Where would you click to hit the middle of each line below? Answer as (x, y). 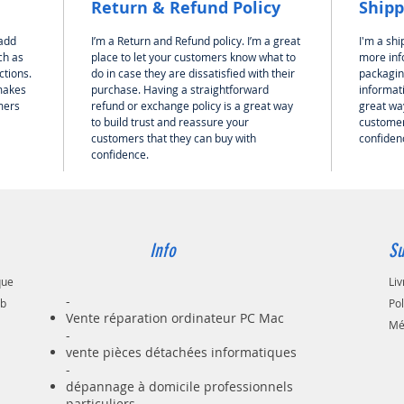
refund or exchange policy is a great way (192, 106)
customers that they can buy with (174, 138)
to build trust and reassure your (170, 122)
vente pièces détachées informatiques (181, 353)
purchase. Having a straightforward (180, 90)
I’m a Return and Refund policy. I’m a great (196, 41)
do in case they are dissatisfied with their (193, 73)
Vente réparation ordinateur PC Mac (174, 318)
